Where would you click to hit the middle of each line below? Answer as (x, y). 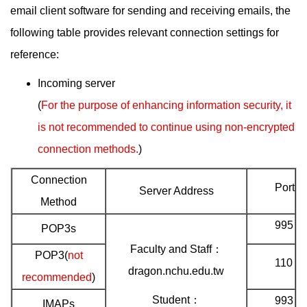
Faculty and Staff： (176, 249)
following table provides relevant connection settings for (145, 33)
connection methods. (88, 149)
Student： (176, 300)
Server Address (176, 191)
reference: (35, 54)
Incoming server (76, 83)
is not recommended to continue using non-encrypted (166, 127)
